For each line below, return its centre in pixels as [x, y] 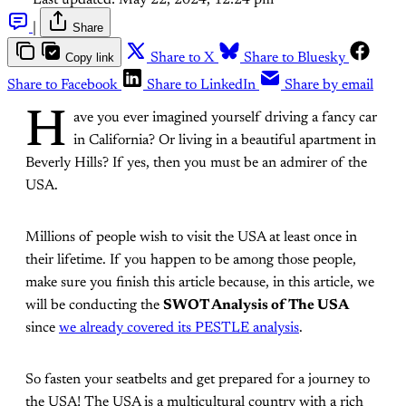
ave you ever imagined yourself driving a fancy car [225, 118]
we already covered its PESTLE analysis [179, 329]
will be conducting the [94, 306]
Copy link [90, 58]
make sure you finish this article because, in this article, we [200, 283]
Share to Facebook [63, 86]
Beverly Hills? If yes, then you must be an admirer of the [196, 164]
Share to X [183, 58]
